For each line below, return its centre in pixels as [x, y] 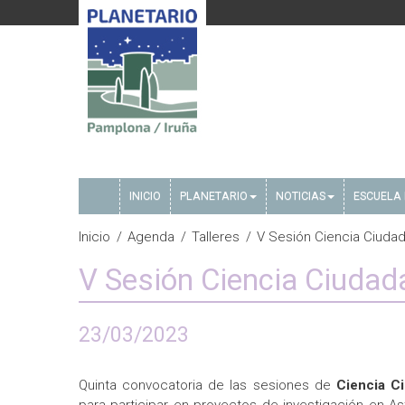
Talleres [216, 237]
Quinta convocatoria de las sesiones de [207, 385]
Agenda [151, 237]
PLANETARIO [214, 196]
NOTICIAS [301, 196]
